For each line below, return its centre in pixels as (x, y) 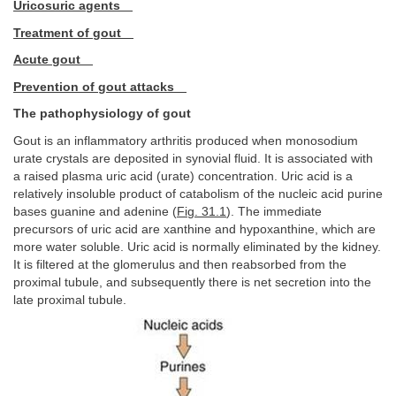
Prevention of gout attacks (94, 87)
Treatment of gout (67, 33)
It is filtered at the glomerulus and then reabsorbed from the (180, 264)
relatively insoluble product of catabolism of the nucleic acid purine (198, 194)
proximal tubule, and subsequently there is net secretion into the (192, 282)
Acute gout (47, 60)
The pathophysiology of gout (102, 114)
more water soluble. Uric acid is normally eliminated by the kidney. (197, 247)
